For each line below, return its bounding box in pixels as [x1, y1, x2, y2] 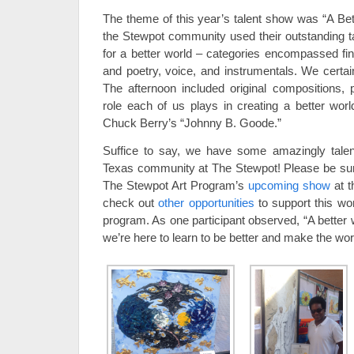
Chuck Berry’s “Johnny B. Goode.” [103, 116, 281, 130]
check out [103, 196, 159, 210]
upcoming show [248, 179, 330, 193]
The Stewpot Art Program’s [103, 179, 248, 193]
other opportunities [158, 196, 254, 210]
